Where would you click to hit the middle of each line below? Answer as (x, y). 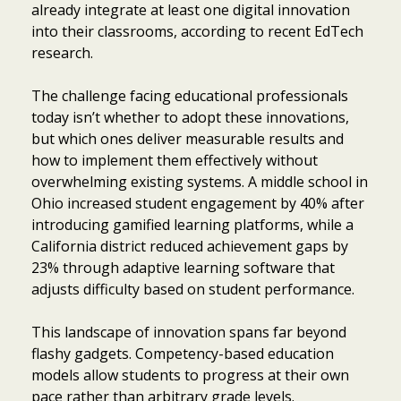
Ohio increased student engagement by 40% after (198, 204)
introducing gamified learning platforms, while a (192, 225)
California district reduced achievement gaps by (190, 247)
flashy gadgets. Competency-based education (183, 354)
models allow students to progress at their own (190, 375)
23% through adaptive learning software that (183, 268)
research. (62, 53)
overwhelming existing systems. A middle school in (200, 182)
